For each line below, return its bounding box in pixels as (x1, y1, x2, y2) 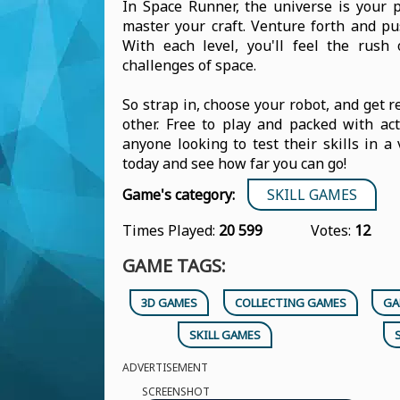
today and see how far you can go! (122, 154, 346, 173)
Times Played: (122, 221, 219, 240)
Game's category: (122, 185, 235, 204)
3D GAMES (140, 295, 197, 311)
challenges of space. (122, 55, 256, 75)
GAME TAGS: (122, 254, 226, 278)
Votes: (311, 221, 355, 240)
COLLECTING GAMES (234, 295, 346, 311)
